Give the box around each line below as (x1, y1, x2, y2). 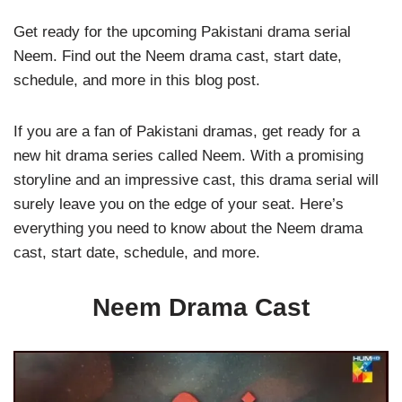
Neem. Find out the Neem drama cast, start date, (13, 48, 342, 65)
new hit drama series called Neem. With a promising (13, 147, 363, 164)
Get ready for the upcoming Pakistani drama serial (13, 23, 351, 40)
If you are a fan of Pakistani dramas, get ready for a (13, 123, 360, 140)
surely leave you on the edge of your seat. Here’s (13, 196, 344, 213)
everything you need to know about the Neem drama (13, 220, 363, 237)
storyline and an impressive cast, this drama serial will (13, 171, 379, 188)
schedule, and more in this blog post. (13, 72, 260, 89)
